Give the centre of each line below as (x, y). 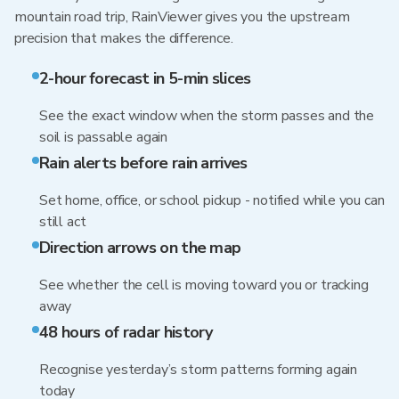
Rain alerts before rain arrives (143, 163)
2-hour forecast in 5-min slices (145, 78)
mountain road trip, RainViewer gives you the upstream (182, 17)
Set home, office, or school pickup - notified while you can (212, 200)
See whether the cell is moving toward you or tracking (204, 285)
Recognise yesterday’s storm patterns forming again (199, 370)
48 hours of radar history (126, 332)
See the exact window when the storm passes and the (207, 116)
